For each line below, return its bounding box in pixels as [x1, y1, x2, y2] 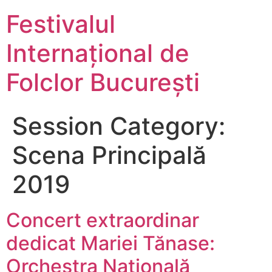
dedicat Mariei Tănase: [6, 231, 215, 255]
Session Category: [12, 111, 225, 141]
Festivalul [6, 9, 115, 39]
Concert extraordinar [6, 208, 199, 232]
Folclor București [6, 67, 200, 97]
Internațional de [6, 38, 189, 68]
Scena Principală [12, 140, 206, 170]
